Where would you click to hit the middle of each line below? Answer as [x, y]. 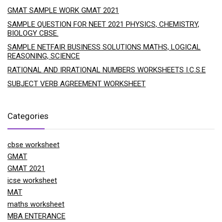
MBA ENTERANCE [36, 216]
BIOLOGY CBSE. [33, 33]
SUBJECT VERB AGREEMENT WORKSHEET [77, 84]
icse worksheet [32, 181]
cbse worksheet [33, 145]
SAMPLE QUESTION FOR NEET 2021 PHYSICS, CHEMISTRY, [103, 25]
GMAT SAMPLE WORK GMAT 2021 [63, 11]
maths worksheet [36, 204]
